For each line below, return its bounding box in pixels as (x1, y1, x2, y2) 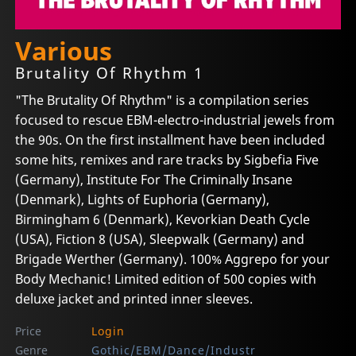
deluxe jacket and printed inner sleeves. (15, 289, 253, 308)
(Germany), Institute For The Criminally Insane (15, 170, 293, 188)
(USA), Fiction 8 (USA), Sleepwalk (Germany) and (15, 230, 305, 248)
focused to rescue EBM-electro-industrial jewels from (15, 110, 335, 129)
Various (15, 33, 113, 68)
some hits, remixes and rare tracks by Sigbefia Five (15, 150, 319, 168)
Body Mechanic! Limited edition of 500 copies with (15, 269, 317, 288)
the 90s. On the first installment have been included (15, 130, 326, 149)
